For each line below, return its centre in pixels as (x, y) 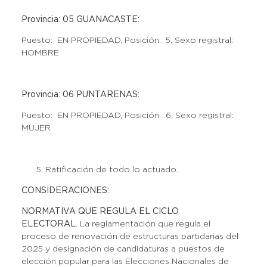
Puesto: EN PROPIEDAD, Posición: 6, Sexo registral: (127, 116)
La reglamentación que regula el (145, 224)
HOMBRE (40, 53)
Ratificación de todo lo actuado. (111, 170)
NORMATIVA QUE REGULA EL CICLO (100, 212)
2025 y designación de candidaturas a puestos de (123, 249)
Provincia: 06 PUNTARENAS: (80, 95)
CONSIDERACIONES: (65, 191)
